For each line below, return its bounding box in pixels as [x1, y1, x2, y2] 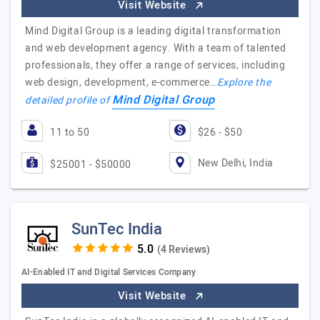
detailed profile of [25, 93, 112, 108]
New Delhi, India [197, 155, 274, 171]
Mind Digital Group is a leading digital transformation [25, 24, 281, 39]
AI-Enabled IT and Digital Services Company [21, 266, 196, 279]
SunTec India [71, 218, 162, 241]
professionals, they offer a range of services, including [25, 58, 286, 73]
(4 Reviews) [156, 242, 210, 257]
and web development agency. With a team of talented [25, 41, 286, 56]
